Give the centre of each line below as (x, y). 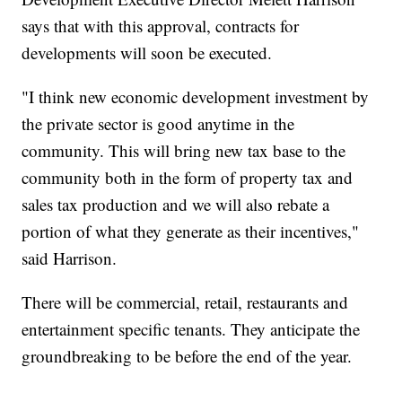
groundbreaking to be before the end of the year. (187, 356)
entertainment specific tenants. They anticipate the (191, 329)
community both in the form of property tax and (188, 178)
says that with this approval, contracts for (161, 26)
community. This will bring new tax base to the (184, 151)
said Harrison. (70, 258)
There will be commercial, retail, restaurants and (185, 302)
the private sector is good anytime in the (158, 124)
